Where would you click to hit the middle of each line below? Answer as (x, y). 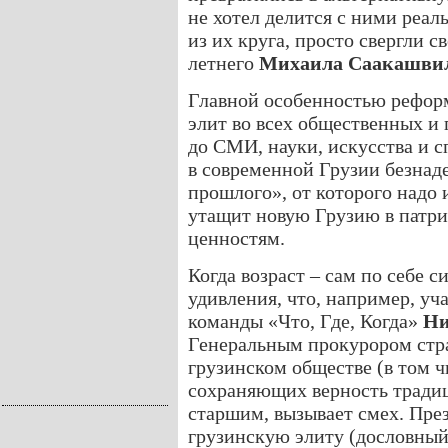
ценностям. (236, 238)
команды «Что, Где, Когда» (305, 321)
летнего (223, 63)
